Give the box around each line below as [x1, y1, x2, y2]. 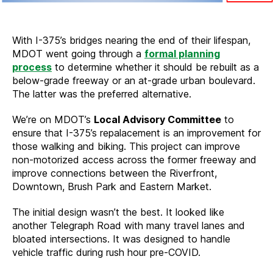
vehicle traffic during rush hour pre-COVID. [12, 246, 200, 258]
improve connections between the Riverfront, [12, 166, 217, 179]
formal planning [144, 47, 220, 60]
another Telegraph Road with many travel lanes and [12, 219, 245, 232]
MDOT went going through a [12, 47, 144, 60]
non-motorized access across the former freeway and [12, 153, 257, 166]
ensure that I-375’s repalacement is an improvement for [12, 126, 261, 139]
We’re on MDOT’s [12, 113, 94, 126]
